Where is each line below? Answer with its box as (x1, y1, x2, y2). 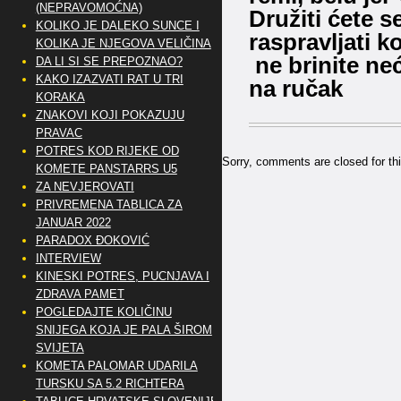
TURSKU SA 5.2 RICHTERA (35, 377, 184, 390)
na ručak (248, 75, 343, 102)
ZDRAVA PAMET (35, 287, 124, 301)
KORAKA (35, 90, 85, 104)
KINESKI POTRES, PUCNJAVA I (35, 269, 209, 283)
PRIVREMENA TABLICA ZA (35, 198, 183, 211)
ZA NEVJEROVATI (35, 180, 134, 193)
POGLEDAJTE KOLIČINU (35, 305, 172, 319)
